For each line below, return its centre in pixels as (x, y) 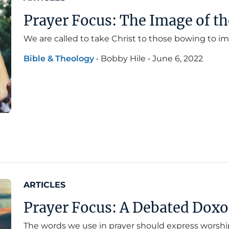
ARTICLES (44, 185)
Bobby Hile (123, 59)
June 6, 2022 (178, 59)
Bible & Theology (59, 59)
